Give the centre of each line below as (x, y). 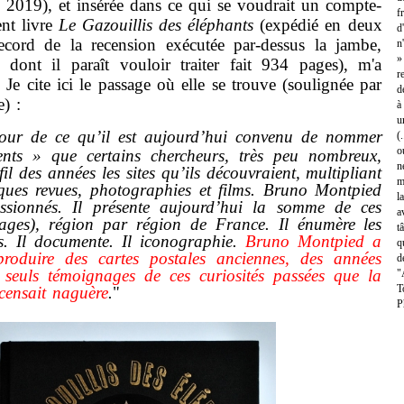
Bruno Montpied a (314, 241)
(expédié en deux (318, 25)
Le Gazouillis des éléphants (156, 25)
